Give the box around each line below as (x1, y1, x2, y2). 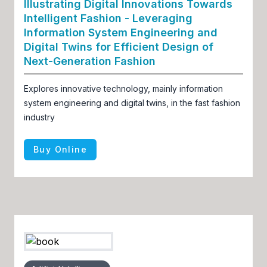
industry (24, 111, 55, 122)
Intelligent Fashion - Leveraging (24, 11, 193, 24)
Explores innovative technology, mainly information (24, 83, 223, 94)
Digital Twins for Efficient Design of (24, 40, 213, 53)
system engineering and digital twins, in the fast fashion (24, 97, 240, 108)
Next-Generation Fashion (24, 54, 156, 67)
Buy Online (33, 144, 87, 154)
